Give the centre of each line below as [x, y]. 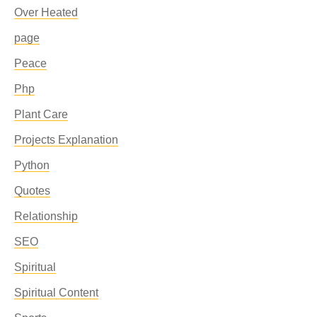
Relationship [46, 216]
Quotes [32, 191]
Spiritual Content [56, 293]
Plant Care [41, 114]
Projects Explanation [66, 140]
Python [32, 165]
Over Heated [46, 12]
